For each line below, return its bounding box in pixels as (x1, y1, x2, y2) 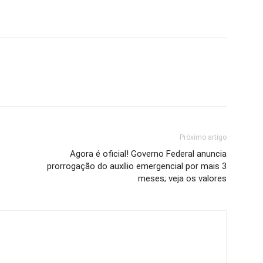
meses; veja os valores (138, 173, 227, 184)
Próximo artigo (180, 133, 227, 141)
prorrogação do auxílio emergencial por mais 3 (47, 160, 227, 171)
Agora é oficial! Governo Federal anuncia (70, 148, 227, 159)
